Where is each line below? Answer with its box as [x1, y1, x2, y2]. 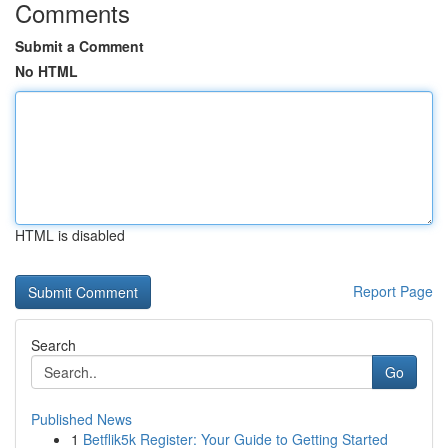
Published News [31, 409, 132, 429]
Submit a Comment [15, 36, 144, 56]
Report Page [353, 281, 433, 301]
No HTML [15, 61, 78, 81]
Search [31, 335, 76, 355]
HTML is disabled [15, 225, 125, 245]
